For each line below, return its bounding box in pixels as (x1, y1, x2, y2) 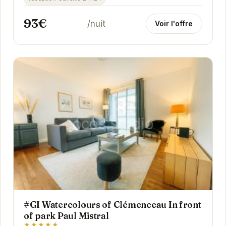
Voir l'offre (155, 19, 193, 28)
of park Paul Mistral (23, 210, 109, 221)
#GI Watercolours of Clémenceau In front (23, 199, 201, 210)
